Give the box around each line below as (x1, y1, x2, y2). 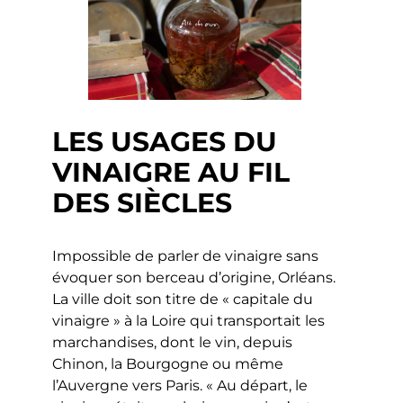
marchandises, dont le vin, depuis (52, 334, 293, 352)
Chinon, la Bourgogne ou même (52, 355, 284, 373)
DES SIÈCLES (52, 186, 233, 220)
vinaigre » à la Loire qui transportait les (52, 312, 326, 330)
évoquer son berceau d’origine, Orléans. (52, 269, 336, 287)
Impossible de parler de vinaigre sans (52, 247, 319, 265)
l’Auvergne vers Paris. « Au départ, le (52, 377, 309, 395)
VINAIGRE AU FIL (52, 156, 291, 190)
